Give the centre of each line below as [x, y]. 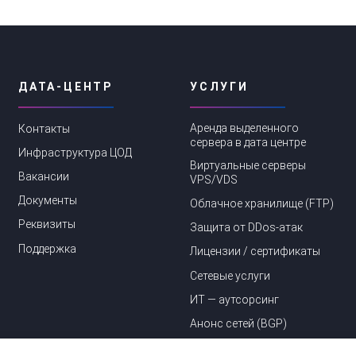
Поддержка [47, 248]
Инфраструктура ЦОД [75, 152]
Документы [48, 201]
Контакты [44, 128]
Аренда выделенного [244, 128]
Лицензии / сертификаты [255, 252]
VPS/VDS [214, 179]
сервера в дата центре [248, 142]
